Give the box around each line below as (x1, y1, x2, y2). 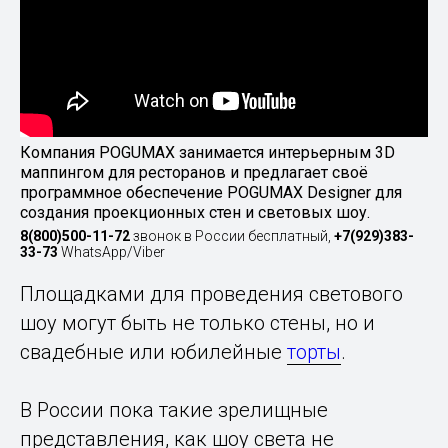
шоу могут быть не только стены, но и (20, 311, 375, 336)
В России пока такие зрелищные (20, 398, 328, 423)
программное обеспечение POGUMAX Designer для (20, 183, 402, 203)
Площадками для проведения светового (20, 282, 403, 307)
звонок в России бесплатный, (130, 228, 334, 245)
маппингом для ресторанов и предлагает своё (20, 163, 368, 183)
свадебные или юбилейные (20, 340, 287, 365)
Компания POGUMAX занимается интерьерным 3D (20, 143, 395, 163)
